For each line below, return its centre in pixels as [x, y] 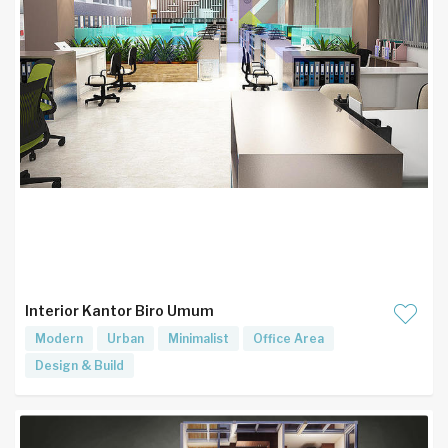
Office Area [288, 338]
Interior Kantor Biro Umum [119, 310]
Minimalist [198, 338]
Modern [59, 338]
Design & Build [79, 365]
